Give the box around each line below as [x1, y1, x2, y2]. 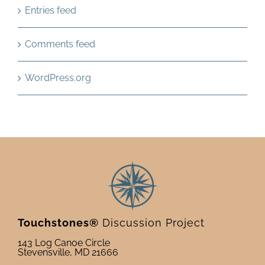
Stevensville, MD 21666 [17, 247, 118, 258]
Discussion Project [98, 216, 205, 229]
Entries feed [25, 5, 76, 16]
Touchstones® [17, 216, 99, 229]
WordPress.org [25, 72, 91, 83]
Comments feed [25, 38, 95, 50]
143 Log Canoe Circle [17, 237, 110, 248]
